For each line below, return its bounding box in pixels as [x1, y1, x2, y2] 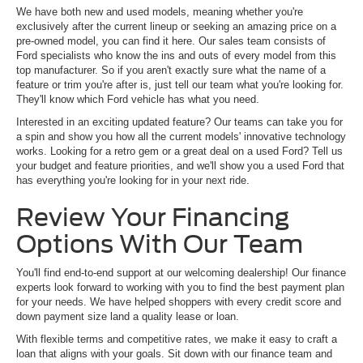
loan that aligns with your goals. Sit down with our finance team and [16, 348, 332, 361]
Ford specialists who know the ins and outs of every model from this [16, 49, 336, 62]
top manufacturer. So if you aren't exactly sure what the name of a [16, 64, 326, 77]
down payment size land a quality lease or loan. [16, 310, 239, 323]
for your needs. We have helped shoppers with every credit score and [16, 296, 341, 309]
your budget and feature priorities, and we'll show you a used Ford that [16, 160, 344, 173]
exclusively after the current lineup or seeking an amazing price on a [16, 20, 336, 33]
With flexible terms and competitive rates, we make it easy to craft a [16, 333, 337, 346]
